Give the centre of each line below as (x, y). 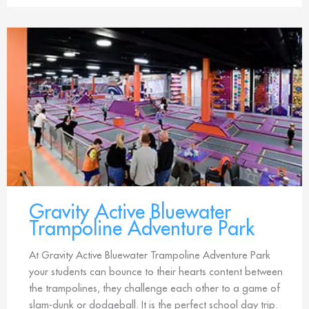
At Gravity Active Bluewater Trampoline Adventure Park (150, 255)
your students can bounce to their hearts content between (156, 272)
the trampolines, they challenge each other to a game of (154, 288)
